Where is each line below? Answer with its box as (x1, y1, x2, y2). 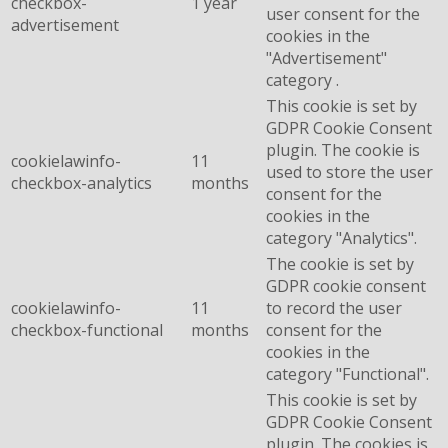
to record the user (266, 296, 402, 319)
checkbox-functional (11, 318, 163, 341)
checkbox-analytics (11, 171, 152, 194)
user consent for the (266, 2, 420, 25)
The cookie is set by (266, 252, 414, 275)
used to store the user (266, 160, 433, 183)
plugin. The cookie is (266, 138, 420, 161)
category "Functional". (266, 362, 429, 385)
